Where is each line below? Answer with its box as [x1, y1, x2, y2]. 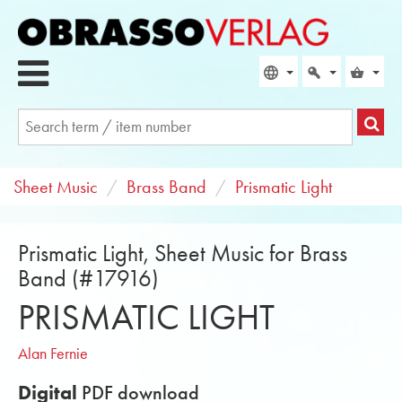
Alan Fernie [18, 344, 88, 363]
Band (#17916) [18, 265, 159, 293]
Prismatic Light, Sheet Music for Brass [18, 240, 347, 267]
